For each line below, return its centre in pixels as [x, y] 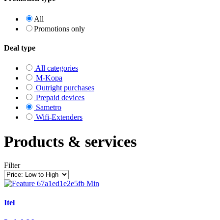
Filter [12, 165]
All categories [57, 68]
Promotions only [59, 28]
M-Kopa [48, 78]
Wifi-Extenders [58, 117]
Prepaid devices [59, 98]
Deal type [20, 48]
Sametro [48, 108]
